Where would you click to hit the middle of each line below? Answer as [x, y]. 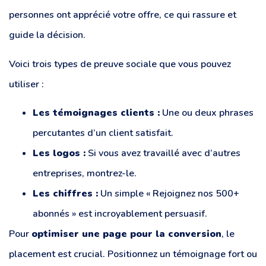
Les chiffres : [65, 194]
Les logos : [59, 153]
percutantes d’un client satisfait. [103, 133]
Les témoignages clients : [96, 113]
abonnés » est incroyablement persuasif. [120, 214]
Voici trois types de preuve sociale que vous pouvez [120, 64]
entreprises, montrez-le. [85, 174]
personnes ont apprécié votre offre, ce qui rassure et [123, 15]
